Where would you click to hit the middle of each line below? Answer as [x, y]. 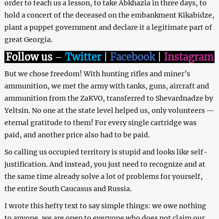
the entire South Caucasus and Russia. [68, 188]
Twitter [83, 57]
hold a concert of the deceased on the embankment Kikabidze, [109, 15]
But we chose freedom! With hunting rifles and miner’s [97, 74]
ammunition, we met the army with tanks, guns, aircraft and [107, 86]
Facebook [132, 57]
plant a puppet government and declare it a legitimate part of [108, 27]
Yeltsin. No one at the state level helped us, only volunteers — [109, 110]
